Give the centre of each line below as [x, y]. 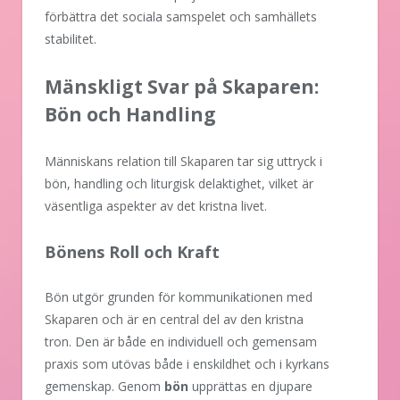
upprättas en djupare [250, 387]
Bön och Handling [130, 115]
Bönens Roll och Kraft [132, 252]
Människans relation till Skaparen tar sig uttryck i [183, 162]
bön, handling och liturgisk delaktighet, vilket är [179, 184]
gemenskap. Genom [104, 387]
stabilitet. [71, 39]
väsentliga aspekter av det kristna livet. [156, 206]
